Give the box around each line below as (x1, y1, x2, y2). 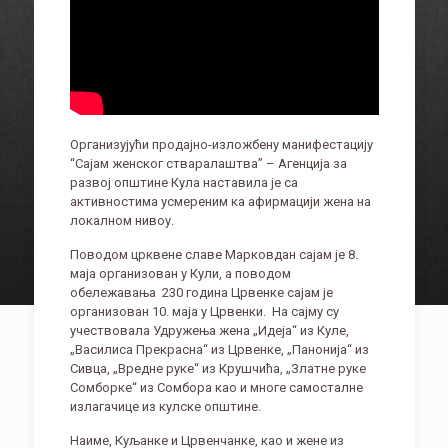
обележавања (69, 285, 156, 301)
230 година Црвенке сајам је (158, 285, 333, 301)
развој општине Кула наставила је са (69, 175, 298, 191)
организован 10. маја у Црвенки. (69, 304, 266, 320)
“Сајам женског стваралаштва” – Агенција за (69, 156, 347, 172)
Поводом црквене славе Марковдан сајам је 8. (69, 247, 358, 263)
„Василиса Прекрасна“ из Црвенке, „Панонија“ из (69, 342, 369, 358)
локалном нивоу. (69, 213, 174, 229)
